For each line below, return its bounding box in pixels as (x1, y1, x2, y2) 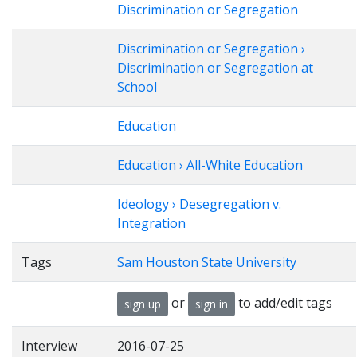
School (117, 78, 157, 96)
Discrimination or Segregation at (117, 59, 313, 76)
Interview (22, 337, 77, 355)
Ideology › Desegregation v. (117, 195, 281, 213)
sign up (124, 296, 161, 312)
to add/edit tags (235, 293, 332, 312)
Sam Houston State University (117, 253, 296, 271)
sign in (195, 296, 228, 312)
